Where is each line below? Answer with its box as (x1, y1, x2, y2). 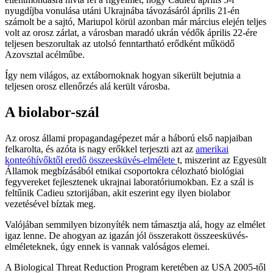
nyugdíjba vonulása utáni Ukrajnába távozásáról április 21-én (5, 5, 239, 16)
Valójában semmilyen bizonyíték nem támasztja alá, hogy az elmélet (5, 219, 265, 230)
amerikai (196, 143, 229, 154)
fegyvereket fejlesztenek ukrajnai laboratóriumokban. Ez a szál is (5, 176, 253, 187)
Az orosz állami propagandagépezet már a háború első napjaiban (5, 132, 252, 143)
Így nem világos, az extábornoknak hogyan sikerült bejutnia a (5, 69, 241, 80)
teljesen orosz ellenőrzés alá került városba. (5, 80, 170, 91)
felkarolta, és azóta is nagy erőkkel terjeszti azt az (5, 143, 196, 154)
